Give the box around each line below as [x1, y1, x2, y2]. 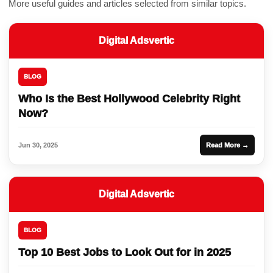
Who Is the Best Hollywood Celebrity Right [18, 92, 240, 105]
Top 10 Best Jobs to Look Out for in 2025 [18, 246, 231, 258]
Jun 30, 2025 [18, 141, 58, 149]
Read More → [206, 141, 249, 149]
